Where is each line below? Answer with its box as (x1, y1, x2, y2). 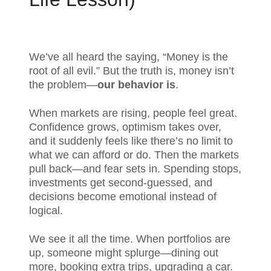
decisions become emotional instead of (29, 191, 217, 203)
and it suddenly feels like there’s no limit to (29, 135, 233, 147)
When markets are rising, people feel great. (29, 107, 237, 119)
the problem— (29, 79, 97, 91)
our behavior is (97, 79, 175, 91)
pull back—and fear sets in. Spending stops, (29, 163, 241, 175)
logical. (29, 204, 66, 217)
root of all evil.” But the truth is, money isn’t (29, 65, 234, 77)
